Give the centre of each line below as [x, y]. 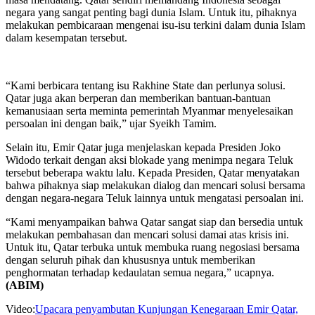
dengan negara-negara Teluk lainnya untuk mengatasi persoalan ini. [155, 198]
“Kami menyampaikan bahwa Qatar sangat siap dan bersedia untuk [154, 221]
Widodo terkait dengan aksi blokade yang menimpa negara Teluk [149, 160]
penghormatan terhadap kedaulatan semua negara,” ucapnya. [140, 272]
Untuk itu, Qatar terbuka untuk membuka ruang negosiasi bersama [153, 247]
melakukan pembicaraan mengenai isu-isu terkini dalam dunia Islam [155, 25]
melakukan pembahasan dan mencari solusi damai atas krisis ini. [147, 234]
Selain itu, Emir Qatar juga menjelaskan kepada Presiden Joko [143, 147]
